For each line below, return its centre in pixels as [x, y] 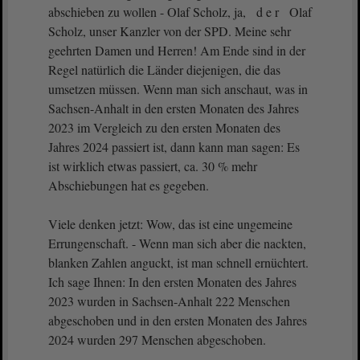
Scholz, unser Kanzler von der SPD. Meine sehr [170, 31]
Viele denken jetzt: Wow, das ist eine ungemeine [170, 224]
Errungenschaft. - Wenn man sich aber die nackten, [177, 243]
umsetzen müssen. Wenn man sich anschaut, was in [178, 89]
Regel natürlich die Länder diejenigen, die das [164, 70]
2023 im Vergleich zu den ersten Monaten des [164, 127]
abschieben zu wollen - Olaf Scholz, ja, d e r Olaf [180, 12]
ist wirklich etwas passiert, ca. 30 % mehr [153, 166]
